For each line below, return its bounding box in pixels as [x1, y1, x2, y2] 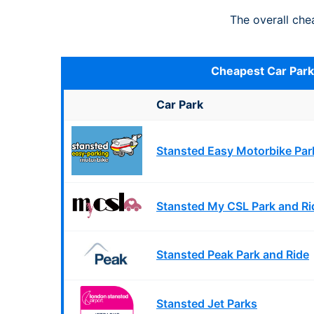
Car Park [156, 97, 203, 111]
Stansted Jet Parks [156, 296, 257, 310]
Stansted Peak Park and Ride [156, 247, 309, 261]
